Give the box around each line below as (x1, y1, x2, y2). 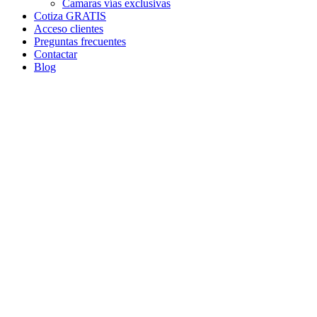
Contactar (34, 47, 77, 60)
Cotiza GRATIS (34, 9, 106, 22)
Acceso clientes (34, 22, 103, 35)
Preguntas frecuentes (34, 35, 126, 47)
